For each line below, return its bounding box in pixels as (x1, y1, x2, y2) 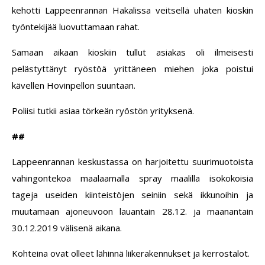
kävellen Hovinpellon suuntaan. (12, 79, 135, 92)
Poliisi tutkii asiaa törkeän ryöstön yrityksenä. (12, 105, 194, 117)
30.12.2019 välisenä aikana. (12, 222, 122, 234)
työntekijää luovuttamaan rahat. (12, 21, 140, 33)
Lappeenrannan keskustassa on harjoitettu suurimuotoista (12, 156, 253, 168)
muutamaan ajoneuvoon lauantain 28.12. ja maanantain (12, 205, 253, 218)
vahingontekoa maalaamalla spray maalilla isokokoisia (12, 172, 253, 185)
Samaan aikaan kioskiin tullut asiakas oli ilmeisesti (12, 46, 253, 59)
